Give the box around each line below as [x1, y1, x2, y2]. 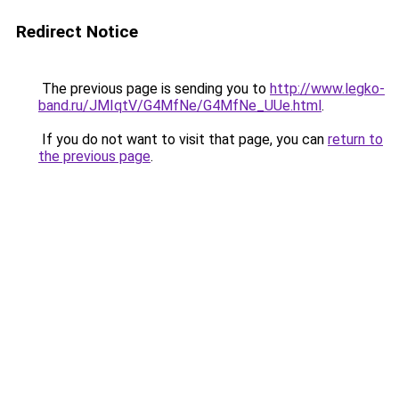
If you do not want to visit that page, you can [38, 131, 328, 148]
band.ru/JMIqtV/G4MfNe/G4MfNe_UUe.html [38, 97, 322, 114]
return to [328, 131, 383, 148]
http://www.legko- [270, 80, 385, 97]
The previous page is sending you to [38, 80, 270, 97]
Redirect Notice [16, 21, 138, 42]
